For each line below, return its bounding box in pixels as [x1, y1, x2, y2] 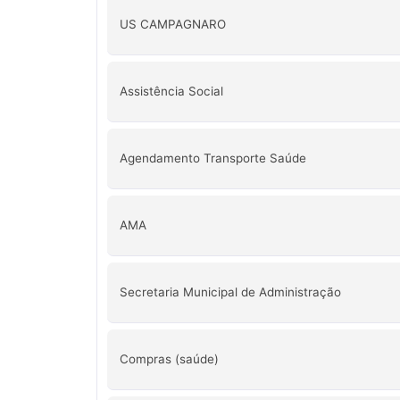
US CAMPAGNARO [119, 17, 226, 32]
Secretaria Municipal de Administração [119, 285, 341, 300]
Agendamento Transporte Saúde [119, 151, 306, 166]
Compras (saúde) [119, 352, 219, 367]
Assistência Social [119, 84, 223, 99]
